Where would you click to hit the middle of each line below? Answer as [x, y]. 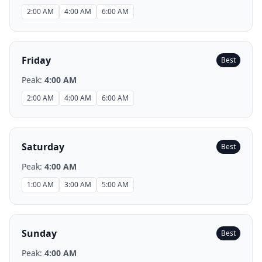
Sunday [39, 233]
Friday [36, 60]
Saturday [43, 147]
